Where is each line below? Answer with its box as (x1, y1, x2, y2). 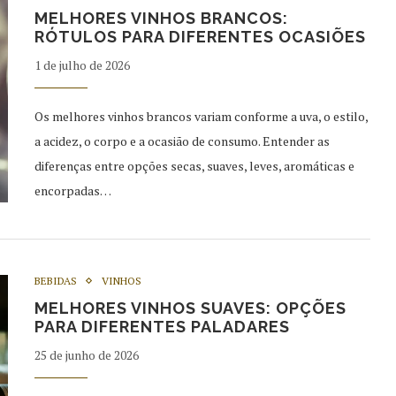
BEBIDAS (34, 273, 77, 287)
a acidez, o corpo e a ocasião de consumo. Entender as (34, 132, 330, 149)
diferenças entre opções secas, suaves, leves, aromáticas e (34, 156, 354, 174)
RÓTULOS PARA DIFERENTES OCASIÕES (34, 27, 366, 46)
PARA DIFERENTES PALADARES (34, 316, 290, 336)
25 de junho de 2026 (34, 346, 139, 363)
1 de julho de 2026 (34, 56, 130, 73)
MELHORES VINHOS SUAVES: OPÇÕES (34, 298, 346, 317)
